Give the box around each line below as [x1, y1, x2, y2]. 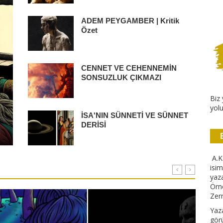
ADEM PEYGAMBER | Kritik [81, 16, 179, 25]
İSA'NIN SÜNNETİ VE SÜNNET [81, 111, 188, 120]
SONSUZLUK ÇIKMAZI [81, 73, 161, 82]
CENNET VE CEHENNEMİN [81, 64, 177, 73]
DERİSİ [81, 120, 106, 129]
